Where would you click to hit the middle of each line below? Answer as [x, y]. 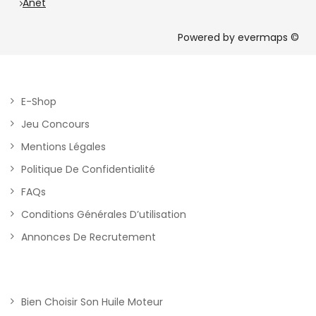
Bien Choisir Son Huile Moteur [92, 302]
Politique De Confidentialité [88, 169]
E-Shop [39, 102]
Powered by [208, 37]
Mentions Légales [63, 147]
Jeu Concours [55, 124]
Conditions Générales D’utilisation [104, 214]
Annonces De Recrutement [89, 237]
